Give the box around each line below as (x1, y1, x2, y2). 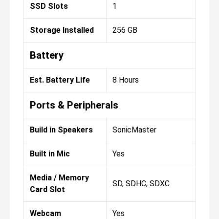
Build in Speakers (30, 125, 93, 135)
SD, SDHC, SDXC (112, 179, 170, 189)
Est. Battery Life (30, 75, 90, 85)
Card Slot (30, 185, 65, 195)
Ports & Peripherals (30, 99, 118, 111)
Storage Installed (30, 25, 94, 35)
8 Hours (112, 75, 139, 85)
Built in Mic (30, 149, 70, 159)
